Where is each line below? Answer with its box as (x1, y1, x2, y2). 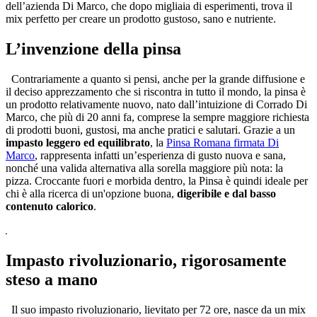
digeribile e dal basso (177, 188, 276, 200)
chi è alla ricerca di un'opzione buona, (6, 188, 177, 200)
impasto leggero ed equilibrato (6, 137, 150, 149)
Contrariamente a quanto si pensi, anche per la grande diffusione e (6, 73, 305, 86)
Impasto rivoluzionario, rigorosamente (6, 250, 287, 270)
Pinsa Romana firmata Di (166, 137, 279, 149)
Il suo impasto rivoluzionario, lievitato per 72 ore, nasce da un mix (6, 303, 306, 316)
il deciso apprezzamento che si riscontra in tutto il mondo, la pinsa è (6, 86, 306, 98)
